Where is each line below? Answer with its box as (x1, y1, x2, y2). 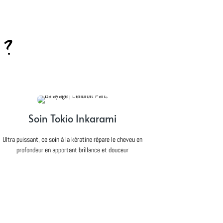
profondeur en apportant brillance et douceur (16, 145, 128, 154)
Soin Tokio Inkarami (28, 111, 116, 125)
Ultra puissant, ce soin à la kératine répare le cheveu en (2, 134, 142, 144)
